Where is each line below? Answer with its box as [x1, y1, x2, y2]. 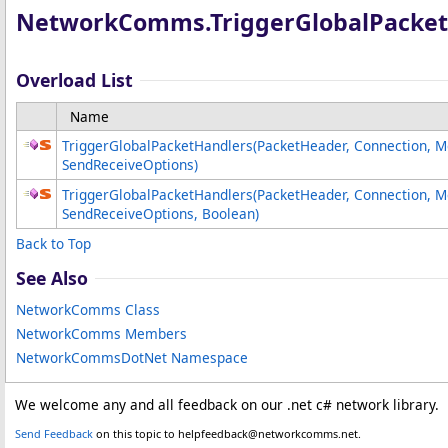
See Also [16, 266, 88, 290]
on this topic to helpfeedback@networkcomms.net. [93, 426, 361, 441]
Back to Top [16, 234, 91, 253]
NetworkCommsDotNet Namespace [16, 348, 248, 367]
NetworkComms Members [16, 324, 187, 343]
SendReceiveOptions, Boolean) [62, 204, 259, 223]
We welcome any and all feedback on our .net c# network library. [15, 395, 443, 414]
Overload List [16, 68, 133, 92]
